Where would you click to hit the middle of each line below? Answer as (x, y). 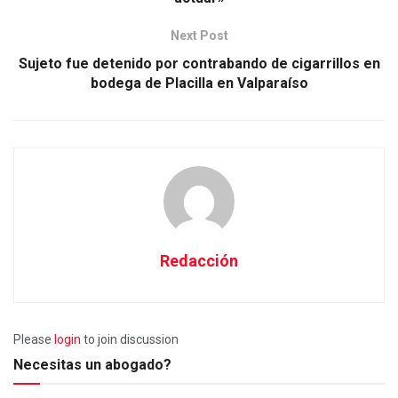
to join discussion (130, 340)
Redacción (199, 261)
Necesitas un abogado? (92, 365)
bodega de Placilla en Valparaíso (199, 84)
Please (34, 340)
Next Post (199, 36)
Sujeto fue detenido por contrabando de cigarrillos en (199, 64)
